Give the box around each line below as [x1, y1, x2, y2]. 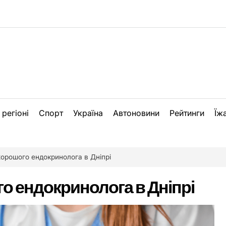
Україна [73, 108, 103, 118]
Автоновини [113, 108, 159, 118]
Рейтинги [169, 108, 204, 118]
